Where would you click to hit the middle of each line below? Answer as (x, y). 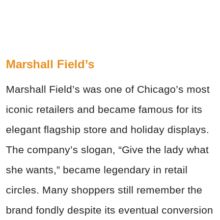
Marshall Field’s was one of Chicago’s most (108, 89)
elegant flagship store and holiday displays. (108, 130)
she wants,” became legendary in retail (97, 170)
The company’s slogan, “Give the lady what (107, 150)
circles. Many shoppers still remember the (104, 190)
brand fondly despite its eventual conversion (110, 210)
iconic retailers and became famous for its (104, 110)
